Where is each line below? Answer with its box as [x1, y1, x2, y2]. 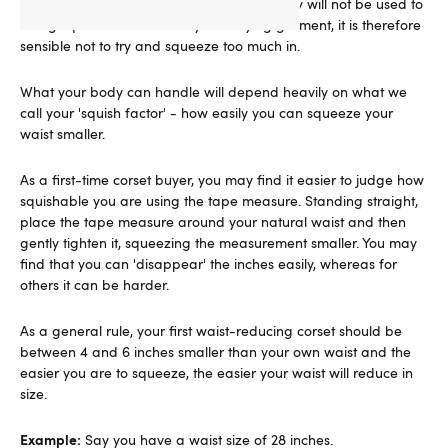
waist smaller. [20, 124, 105, 143]
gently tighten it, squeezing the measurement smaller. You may [20, 233, 417, 252]
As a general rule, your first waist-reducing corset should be [20, 321, 402, 340]
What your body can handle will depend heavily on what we [20, 82, 407, 101]
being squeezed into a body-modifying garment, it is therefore [20, 15, 421, 34]
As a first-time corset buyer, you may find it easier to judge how [20, 170, 424, 189]
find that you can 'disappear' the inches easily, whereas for [20, 254, 397, 273]
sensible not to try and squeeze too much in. [20, 36, 300, 55]
